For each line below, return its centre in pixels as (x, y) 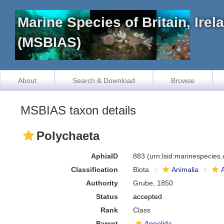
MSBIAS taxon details (78, 110)
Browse (183, 80)
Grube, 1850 (153, 183)
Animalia (185, 169)
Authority (102, 183)
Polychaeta (68, 136)
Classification (95, 169)
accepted (148, 196)
